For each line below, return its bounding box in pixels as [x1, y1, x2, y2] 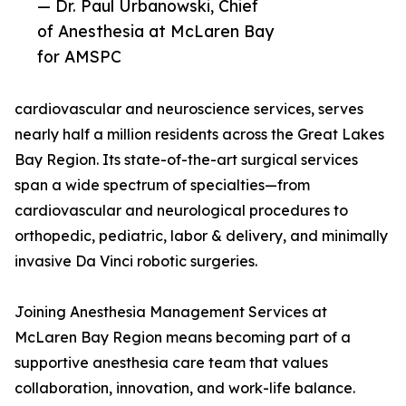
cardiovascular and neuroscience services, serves [14, 100, 363, 118]
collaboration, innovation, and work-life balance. [14, 379, 355, 397]
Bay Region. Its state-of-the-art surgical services [14, 150, 358, 169]
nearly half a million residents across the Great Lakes [14, 125, 384, 143]
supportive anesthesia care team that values [14, 353, 328, 372]
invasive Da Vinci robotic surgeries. [14, 252, 257, 270]
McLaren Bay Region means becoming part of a [14, 328, 351, 346]
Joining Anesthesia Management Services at [14, 303, 327, 321]
